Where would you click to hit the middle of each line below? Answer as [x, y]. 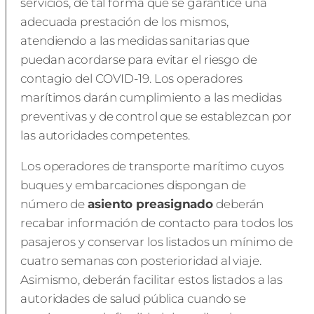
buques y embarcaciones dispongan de [133, 185]
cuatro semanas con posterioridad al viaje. [141, 260]
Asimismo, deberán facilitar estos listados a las [152, 279]
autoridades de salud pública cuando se [134, 298]
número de [54, 204]
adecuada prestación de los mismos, [124, 21]
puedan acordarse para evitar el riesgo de [139, 59]
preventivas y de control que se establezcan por [156, 116]
